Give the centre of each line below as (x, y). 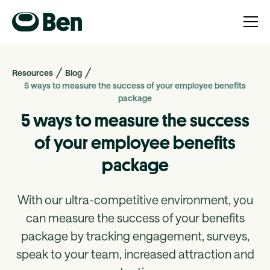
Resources (33, 73)
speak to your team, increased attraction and (135, 254)
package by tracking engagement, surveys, (135, 236)
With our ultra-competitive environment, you (135, 199)
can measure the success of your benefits (135, 218)
